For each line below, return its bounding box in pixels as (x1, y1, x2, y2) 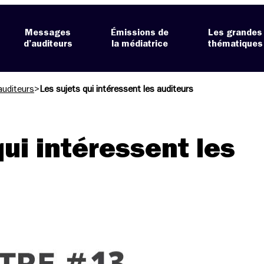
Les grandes (208, 28, 263, 38)
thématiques (207, 39, 263, 49)
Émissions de (111, 28, 169, 38)
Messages (25, 28, 71, 38)
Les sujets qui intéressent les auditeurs (39, 84, 193, 94)
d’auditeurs (23, 39, 72, 49)
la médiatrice (111, 39, 169, 49)
